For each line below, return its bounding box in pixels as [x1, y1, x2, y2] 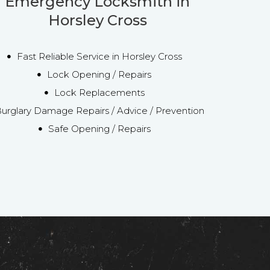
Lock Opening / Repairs [47, 68, 152, 80]
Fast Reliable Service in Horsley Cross [16, 50, 182, 62]
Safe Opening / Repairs [48, 122, 151, 134]
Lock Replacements [54, 86, 145, 98]
